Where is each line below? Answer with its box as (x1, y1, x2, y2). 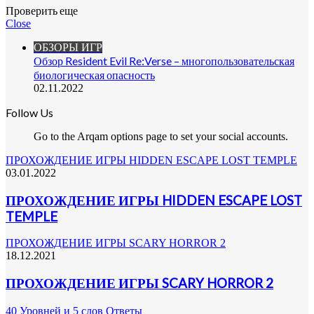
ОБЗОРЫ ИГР (34, 41, 102, 53)
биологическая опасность (34, 68, 155, 81)
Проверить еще (6, 4, 78, 17)
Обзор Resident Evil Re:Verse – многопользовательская (34, 54, 294, 67)
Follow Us (6, 106, 53, 119)
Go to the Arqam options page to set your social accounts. (34, 130, 288, 142)
